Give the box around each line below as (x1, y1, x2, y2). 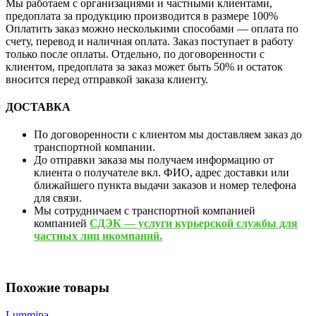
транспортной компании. (34, 141, 155, 154)
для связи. (34, 192, 82, 205)
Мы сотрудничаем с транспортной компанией (34, 205, 255, 217)
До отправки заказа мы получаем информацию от (34, 154, 274, 166)
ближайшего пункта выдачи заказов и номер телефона (34, 179, 296, 192)
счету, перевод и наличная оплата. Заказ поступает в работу (6, 35, 293, 47)
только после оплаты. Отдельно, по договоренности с (6, 47, 265, 60)
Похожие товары (6, 280, 109, 296)
